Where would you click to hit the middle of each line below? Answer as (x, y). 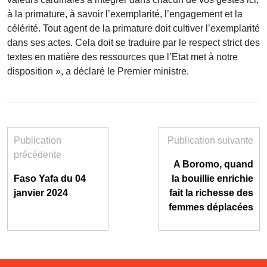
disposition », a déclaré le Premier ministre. (98, 72)
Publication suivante (210, 141)
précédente (38, 155)
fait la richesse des (211, 193)
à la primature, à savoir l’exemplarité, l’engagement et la (125, 14)
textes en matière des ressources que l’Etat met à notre (122, 57)
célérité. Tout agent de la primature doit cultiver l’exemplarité (133, 29)
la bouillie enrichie (212, 179)
